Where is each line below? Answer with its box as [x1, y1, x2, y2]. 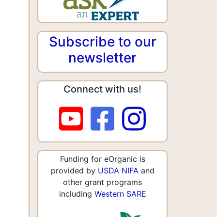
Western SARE [94, 188, 146, 199]
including [59, 188, 94, 199]
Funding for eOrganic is [60, 154, 145, 164]
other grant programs [63, 177, 142, 187]
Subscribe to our [48, 33, 156, 50]
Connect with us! [63, 83, 141, 95]
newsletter [68, 49, 137, 66]
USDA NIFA [97, 165, 139, 175]
